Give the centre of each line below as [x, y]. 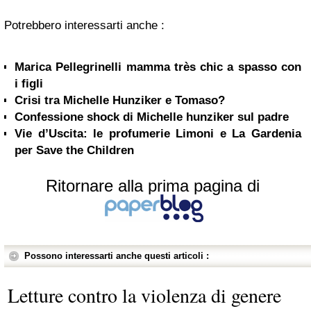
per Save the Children [74, 150]
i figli [29, 84]
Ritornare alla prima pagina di [153, 186]
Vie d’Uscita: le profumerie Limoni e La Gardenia [158, 134]
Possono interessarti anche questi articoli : [117, 256]
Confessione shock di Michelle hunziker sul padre [152, 117]
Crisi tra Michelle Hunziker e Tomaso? [120, 100]
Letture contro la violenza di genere [144, 295]
